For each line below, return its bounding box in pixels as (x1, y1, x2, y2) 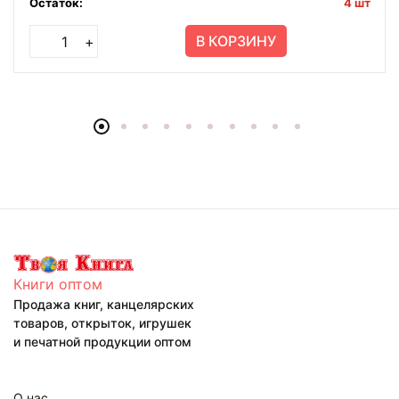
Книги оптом (13, 275, 102, 294)
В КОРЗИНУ (196, 32, 276, 51)
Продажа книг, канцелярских (13, 297, 194, 313)
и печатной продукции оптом (13, 334, 191, 350)
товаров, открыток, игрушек (13, 315, 191, 331)
